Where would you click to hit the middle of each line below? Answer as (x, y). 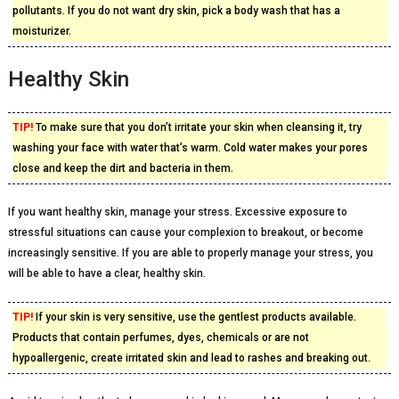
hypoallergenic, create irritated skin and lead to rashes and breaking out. (191, 358)
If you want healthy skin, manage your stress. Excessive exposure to (177, 212)
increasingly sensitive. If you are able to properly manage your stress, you (190, 253)
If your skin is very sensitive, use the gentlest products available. (194, 317)
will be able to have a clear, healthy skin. (106, 273)
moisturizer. (41, 31)
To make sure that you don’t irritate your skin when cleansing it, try (197, 127)
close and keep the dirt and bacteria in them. (122, 168)
